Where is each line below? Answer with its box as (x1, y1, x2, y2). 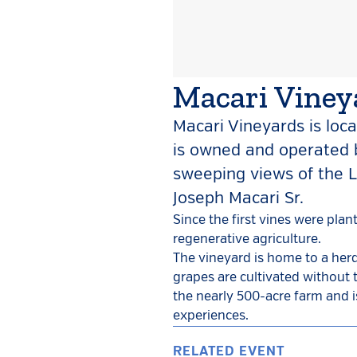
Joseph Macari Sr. (173, 190, 304, 207)
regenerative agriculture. (173, 233, 322, 246)
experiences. (173, 309, 249, 323)
